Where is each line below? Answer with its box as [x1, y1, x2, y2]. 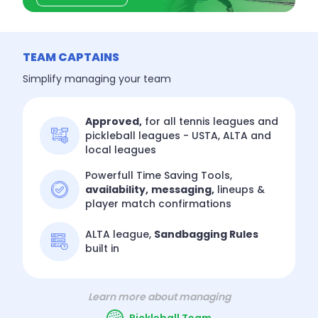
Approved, [85, 114, 142, 128]
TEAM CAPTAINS [23, 48, 119, 65]
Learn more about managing [87, 289, 231, 304]
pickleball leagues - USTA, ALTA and [85, 128, 271, 143]
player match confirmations [85, 196, 231, 211]
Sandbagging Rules [154, 227, 258, 242]
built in [85, 241, 119, 256]
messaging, [151, 182, 214, 197]
